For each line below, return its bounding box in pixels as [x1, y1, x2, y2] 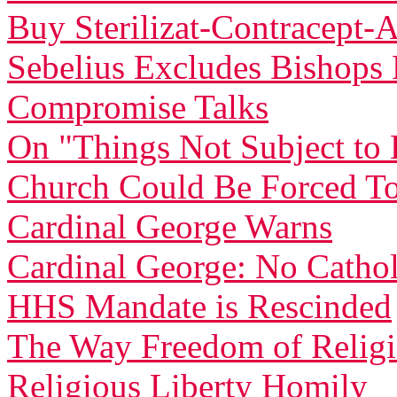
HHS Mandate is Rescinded [7, 287, 392, 325]
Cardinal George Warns [7, 207, 332, 245]
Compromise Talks [7, 88, 269, 126]
